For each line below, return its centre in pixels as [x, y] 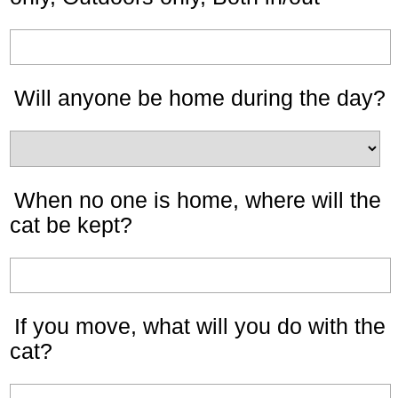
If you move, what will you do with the [200, 326]
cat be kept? [71, 225]
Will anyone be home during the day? [200, 98]
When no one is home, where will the [198, 200]
